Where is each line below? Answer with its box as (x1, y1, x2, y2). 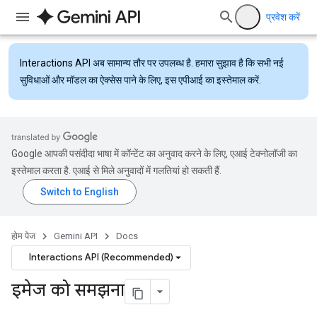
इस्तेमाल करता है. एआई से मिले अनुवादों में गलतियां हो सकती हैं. (11, 165, 221, 176)
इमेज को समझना (11, 279, 125, 301)
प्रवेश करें (266, 11, 300, 23)
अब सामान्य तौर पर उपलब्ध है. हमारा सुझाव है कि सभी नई (91, 57, 284, 69)
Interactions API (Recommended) (29, 251, 173, 263)
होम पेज (11, 231, 35, 241)
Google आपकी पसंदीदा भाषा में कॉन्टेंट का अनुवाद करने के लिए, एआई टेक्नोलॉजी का (11, 148, 297, 159)
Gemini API (54, 231, 98, 241)
